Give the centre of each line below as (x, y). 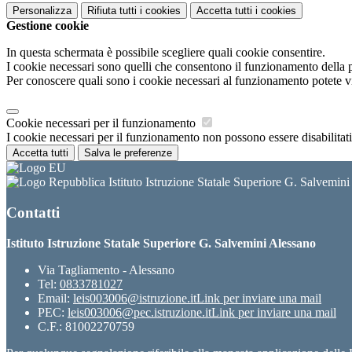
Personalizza (42, 11)
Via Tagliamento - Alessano (106, 269)
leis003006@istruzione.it (135, 298)
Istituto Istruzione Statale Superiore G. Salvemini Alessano (161, 243)
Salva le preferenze (128, 153)
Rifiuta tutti (112, 11)
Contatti (33, 212)
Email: (55, 298)
